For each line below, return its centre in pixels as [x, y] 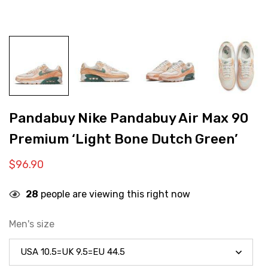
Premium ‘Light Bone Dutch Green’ [124, 139]
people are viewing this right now [114, 194]
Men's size [32, 224]
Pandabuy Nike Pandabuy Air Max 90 [129, 118]
